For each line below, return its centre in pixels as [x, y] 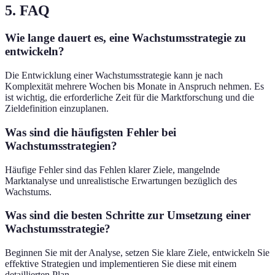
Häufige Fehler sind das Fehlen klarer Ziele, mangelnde [112, 169]
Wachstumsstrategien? [61, 145]
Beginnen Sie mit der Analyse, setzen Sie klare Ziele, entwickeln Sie [137, 252]
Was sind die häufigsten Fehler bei [91, 132]
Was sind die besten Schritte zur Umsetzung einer [128, 215]
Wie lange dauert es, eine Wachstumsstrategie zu [126, 38]
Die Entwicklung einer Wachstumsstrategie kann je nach [114, 76]
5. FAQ [27, 11]
